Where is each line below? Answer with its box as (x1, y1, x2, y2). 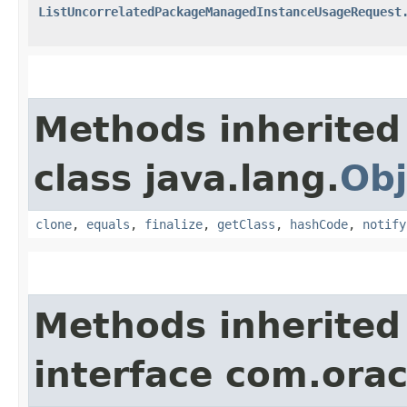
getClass (217, 216, 275, 232)
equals (86, 216, 130, 232)
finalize (144, 216, 203, 232)
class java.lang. (34, 157, 340, 199)
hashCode (290, 216, 348, 232)
